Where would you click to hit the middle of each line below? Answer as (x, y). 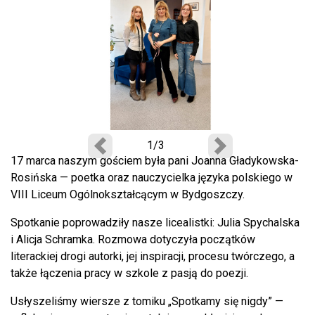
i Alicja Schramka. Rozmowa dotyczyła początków (133, 240)
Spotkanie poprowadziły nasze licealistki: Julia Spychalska (155, 223)
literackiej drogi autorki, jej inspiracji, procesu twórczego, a (153, 257)
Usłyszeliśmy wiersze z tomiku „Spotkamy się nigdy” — (147, 302)
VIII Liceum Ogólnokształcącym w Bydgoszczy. (128, 195)
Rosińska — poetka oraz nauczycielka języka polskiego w (152, 178)
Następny (243, 153)
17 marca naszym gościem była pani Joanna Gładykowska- (155, 161)
